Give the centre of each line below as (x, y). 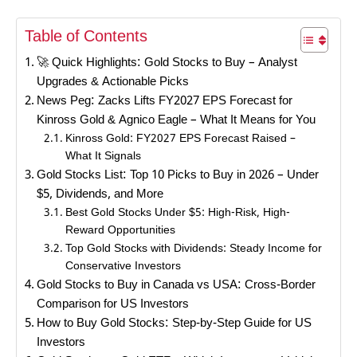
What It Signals (103, 157)
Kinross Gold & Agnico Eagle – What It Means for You (177, 121)
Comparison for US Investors (113, 305)
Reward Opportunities (120, 231)
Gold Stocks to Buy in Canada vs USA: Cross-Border (177, 286)
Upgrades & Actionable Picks (113, 82)
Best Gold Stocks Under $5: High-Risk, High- (177, 214)
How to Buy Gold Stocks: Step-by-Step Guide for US (175, 324)
